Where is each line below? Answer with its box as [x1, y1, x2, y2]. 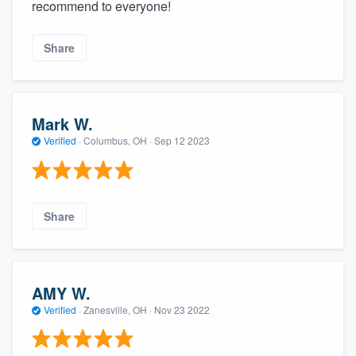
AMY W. [32, 281, 91, 304]
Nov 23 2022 [154, 302, 210, 316]
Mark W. [32, 112, 93, 136]
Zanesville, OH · [81, 302, 154, 316]
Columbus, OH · [81, 133, 154, 148]
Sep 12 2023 [154, 133, 210, 148]
